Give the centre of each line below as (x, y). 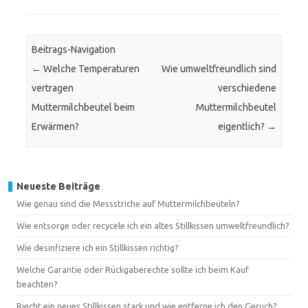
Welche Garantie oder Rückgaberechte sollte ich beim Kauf (133, 269)
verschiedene (247, 88)
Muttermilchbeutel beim (84, 108)
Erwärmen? (56, 127)
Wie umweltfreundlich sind (219, 69)
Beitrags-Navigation (74, 50)
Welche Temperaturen (91, 69)
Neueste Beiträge (58, 186)
